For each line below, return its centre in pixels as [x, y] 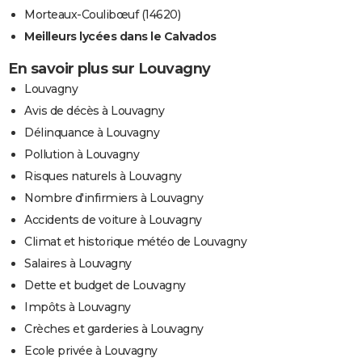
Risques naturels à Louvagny [103, 176]
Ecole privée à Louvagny [91, 350]
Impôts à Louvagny [78, 307]
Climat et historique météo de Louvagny [135, 241]
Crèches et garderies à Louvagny [114, 328]
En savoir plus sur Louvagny [109, 68]
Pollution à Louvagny [82, 154]
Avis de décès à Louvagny [94, 110]
